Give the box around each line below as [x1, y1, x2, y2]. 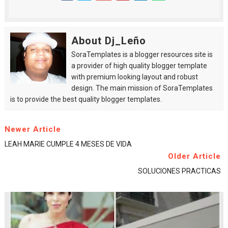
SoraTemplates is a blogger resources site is [71, 50, 213, 59]
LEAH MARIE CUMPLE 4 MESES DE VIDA [4, 140, 132, 149]
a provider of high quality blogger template [71, 62, 207, 70]
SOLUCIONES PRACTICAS [138, 167, 221, 176]
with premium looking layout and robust [71, 73, 198, 81]
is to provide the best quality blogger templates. [10, 95, 162, 104]
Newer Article [4, 125, 61, 134]
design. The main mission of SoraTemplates [71, 84, 213, 93]
